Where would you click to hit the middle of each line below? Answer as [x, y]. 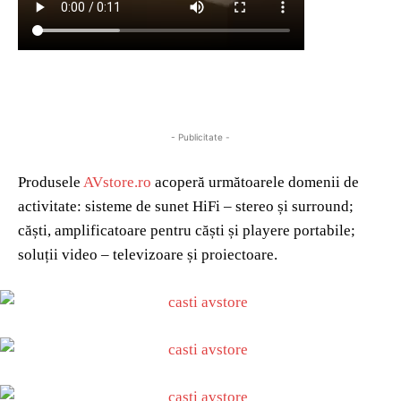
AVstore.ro [117, 183]
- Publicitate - [200, 137]
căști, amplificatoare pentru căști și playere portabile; [187, 231]
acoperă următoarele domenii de [255, 183]
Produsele [51, 183]
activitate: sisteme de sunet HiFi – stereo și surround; [186, 207]
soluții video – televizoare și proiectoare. [148, 255]
